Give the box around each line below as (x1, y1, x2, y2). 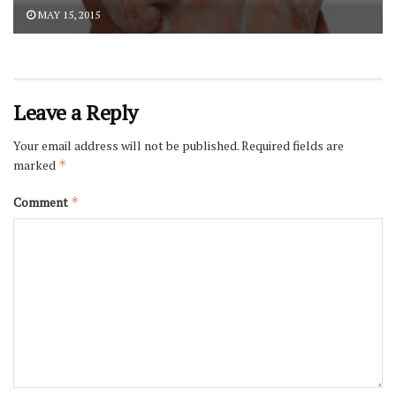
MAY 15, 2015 (35, 7, 100, 21)
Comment (13, 193, 71, 210)
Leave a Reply (13, 97, 138, 126)
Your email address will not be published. (13, 136, 239, 154)
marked (13, 156, 58, 173)
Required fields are (241, 136, 344, 154)
